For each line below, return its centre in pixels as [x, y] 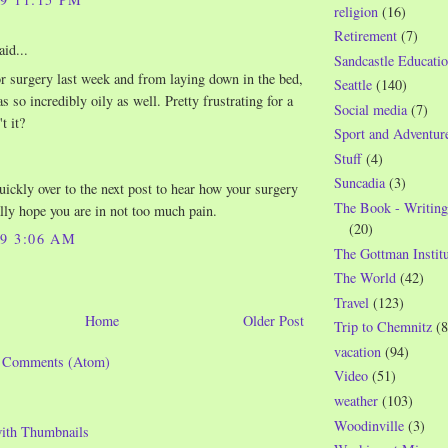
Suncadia [359, 183]
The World [365, 278]
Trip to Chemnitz [383, 327]
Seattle [353, 85]
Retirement [365, 36]
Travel [351, 302]
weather [356, 400]
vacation [357, 351]
